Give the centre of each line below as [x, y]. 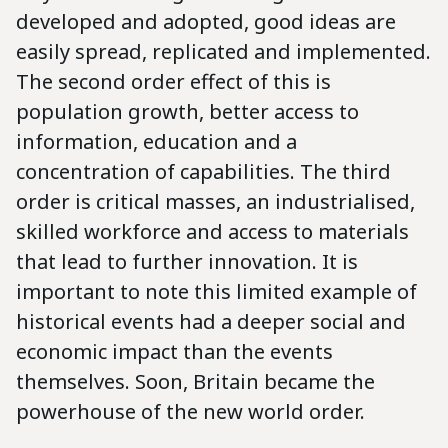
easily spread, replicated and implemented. [223, 51]
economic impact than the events [174, 351]
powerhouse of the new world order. [190, 411]
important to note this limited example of [216, 291]
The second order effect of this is [173, 81]
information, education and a [156, 141]
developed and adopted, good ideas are [206, 21]
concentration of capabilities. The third [203, 171]
